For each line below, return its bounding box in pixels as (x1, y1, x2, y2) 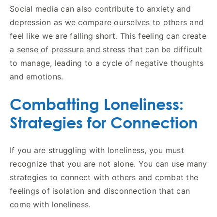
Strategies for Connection (10, 112, 198, 132)
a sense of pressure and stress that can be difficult (10, 44, 202, 54)
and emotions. (10, 71, 63, 81)
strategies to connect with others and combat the (10, 172, 198, 182)
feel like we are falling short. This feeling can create (10, 31, 206, 41)
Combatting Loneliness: (10, 94, 184, 113)
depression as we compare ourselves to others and (10, 17, 203, 27)
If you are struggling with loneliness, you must (10, 145, 184, 155)
